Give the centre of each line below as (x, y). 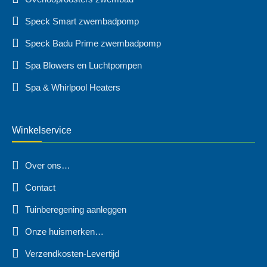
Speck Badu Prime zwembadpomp (93, 44)
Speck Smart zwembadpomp (82, 21)
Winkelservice (42, 131)
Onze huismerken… (64, 232)
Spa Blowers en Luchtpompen (83, 66)
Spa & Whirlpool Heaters (73, 88)
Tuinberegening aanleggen (76, 210)
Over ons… (48, 166)
